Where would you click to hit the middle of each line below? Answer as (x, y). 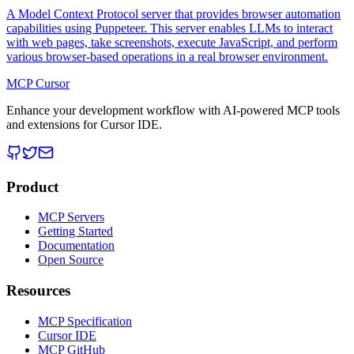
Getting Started (75, 232)
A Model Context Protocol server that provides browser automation (173, 13)
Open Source (71, 260)
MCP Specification (85, 321)
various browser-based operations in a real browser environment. (167, 56)
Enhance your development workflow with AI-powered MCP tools (173, 110)
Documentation (76, 246)
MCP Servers (71, 217)
